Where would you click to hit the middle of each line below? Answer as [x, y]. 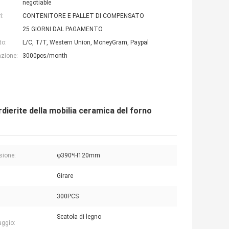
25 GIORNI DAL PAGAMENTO [63, 29]
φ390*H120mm [78, 156]
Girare [65, 176]
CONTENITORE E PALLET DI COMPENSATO [83, 16]
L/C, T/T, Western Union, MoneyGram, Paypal [86, 43]
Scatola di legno [79, 217]
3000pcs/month [45, 56]
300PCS [68, 197]
